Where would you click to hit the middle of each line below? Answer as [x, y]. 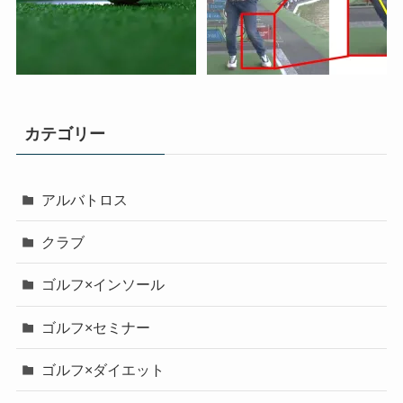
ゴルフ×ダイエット [103, 369]
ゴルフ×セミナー [96, 327]
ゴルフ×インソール [103, 285]
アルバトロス [85, 200]
